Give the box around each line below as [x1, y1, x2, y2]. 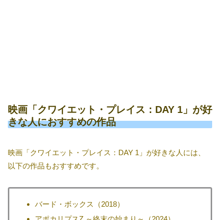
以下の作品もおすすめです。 [8, 162, 104, 170]
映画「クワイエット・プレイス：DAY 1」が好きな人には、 [8, 148, 205, 157]
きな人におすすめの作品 [8, 116, 116, 128]
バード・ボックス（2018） [34, 200, 124, 209]
